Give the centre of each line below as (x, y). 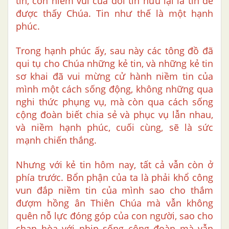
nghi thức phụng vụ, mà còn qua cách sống (114, 102)
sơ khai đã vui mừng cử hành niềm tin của (114, 76)
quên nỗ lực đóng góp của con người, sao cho (114, 216)
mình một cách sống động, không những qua (114, 89)
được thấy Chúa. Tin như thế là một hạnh (114, 14)
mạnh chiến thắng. (56, 140)
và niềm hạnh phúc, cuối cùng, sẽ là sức (114, 128)
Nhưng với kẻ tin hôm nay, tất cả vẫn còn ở (114, 165)
